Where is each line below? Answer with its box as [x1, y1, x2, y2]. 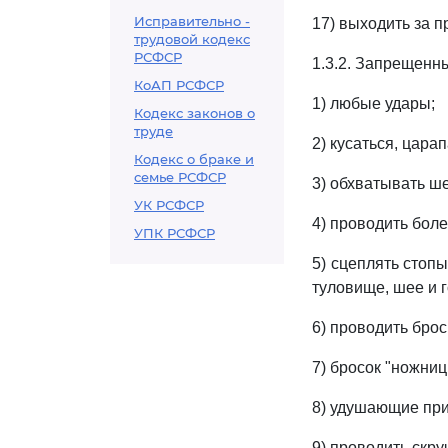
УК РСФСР [134, 197, 204, 213]
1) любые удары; [312, 95, 435, 112]
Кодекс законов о [134, 105, 255, 121]
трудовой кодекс [134, 31, 250, 47]
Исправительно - [134, 13, 250, 29]
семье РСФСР [134, 169, 226, 185]
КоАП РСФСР [134, 77, 224, 93]
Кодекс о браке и [134, 151, 254, 167]
